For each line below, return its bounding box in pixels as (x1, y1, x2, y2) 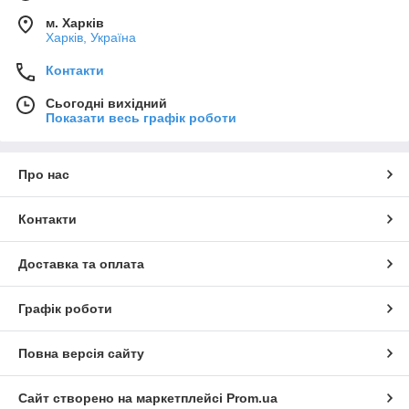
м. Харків (46, 16, 104, 31)
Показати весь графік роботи (46, 110, 236, 126)
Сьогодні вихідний (46, 96, 167, 111)
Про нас (18, 167, 69, 183)
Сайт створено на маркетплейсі (18, 391, 226, 406)
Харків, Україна (46, 30, 136, 46)
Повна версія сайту (18, 346, 144, 362)
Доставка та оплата (18, 257, 144, 272)
